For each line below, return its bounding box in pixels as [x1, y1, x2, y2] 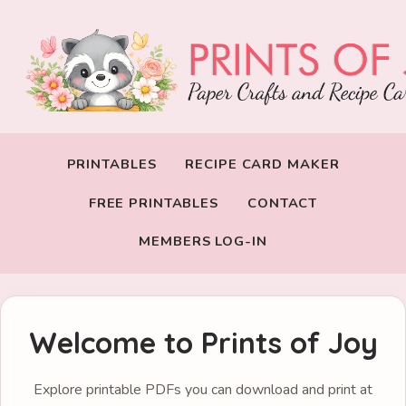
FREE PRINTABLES [88, 193, 219, 212]
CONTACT [247, 193, 318, 212]
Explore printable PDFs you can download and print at [34, 379, 372, 400]
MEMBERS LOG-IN [139, 232, 267, 251]
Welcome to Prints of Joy [28, 324, 378, 361]
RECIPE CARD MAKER [185, 155, 340, 174]
